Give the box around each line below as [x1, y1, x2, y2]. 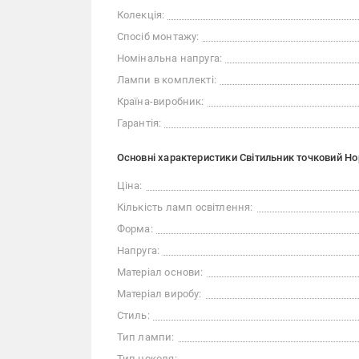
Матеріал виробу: [116, 288, 202, 301]
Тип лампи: [116, 331, 175, 344]
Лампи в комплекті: [116, 74, 217, 87]
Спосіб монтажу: [116, 30, 200, 43]
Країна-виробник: [116, 95, 204, 108]
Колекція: [116, 9, 165, 22]
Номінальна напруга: [116, 52, 223, 65]
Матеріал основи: [116, 266, 204, 279]
